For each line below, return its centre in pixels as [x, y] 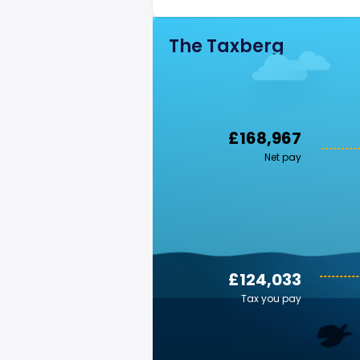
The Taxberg [227, 46]
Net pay [283, 157]
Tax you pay [271, 299]
